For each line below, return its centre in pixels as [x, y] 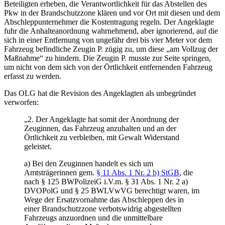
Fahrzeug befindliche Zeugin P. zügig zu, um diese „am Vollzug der [111, 49]
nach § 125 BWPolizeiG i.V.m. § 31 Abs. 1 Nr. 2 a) [106, 181]
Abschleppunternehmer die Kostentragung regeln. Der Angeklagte [109, 22]
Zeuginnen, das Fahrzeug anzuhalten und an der [100, 128]
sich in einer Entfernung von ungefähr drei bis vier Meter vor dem [108, 40]
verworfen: [21, 102]
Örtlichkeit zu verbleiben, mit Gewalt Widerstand [102, 137]
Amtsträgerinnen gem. [60, 172]
